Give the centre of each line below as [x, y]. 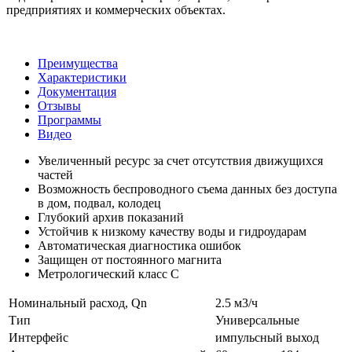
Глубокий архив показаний [111, 217]
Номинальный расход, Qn [78, 302]
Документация [77, 91]
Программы [70, 119]
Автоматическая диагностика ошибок [139, 245]
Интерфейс [38, 337]
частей [55, 174]
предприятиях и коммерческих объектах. [116, 9]
